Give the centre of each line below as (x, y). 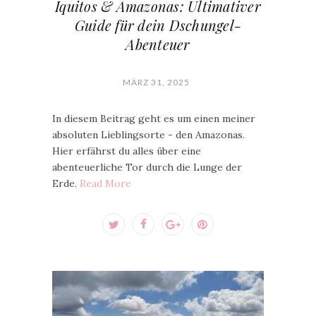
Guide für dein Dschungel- (158, 25)
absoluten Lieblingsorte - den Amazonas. (148, 134)
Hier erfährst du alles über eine (127, 151)
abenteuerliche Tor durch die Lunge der (147, 167)
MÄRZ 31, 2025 (156, 82)
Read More (105, 183)
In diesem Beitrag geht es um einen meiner (154, 118)
